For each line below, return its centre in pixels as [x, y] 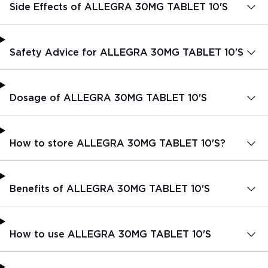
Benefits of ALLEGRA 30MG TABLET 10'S [110, 188]
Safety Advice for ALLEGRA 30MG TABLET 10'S [127, 52]
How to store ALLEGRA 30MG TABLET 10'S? [118, 143]
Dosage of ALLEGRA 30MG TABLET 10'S [108, 98]
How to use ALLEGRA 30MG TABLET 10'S [110, 234]
